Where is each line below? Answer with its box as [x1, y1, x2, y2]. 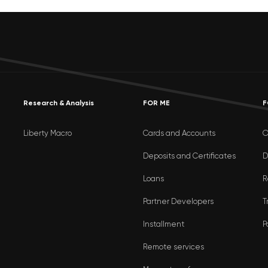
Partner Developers [143, 197, 214, 206]
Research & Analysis [23, 99, 94, 108]
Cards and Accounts [143, 129, 215, 138]
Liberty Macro [23, 129, 72, 138]
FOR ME [143, 99, 170, 108]
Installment [143, 220, 184, 229]
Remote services [143, 242, 204, 252]
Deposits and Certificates [143, 151, 236, 161]
